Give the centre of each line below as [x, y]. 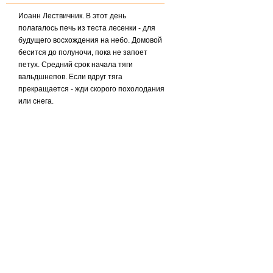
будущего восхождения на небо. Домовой [90, 40]
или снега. [36, 101]
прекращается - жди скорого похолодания [92, 89]
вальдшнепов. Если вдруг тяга [71, 77]
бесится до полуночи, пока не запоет [83, 52]
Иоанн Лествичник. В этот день [73, 16]
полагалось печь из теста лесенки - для [87, 28]
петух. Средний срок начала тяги [76, 65]
